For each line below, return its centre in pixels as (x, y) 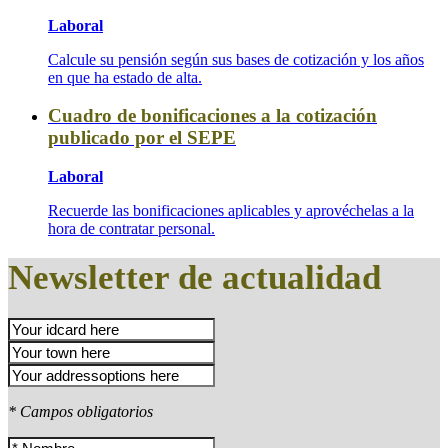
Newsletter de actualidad (194, 277)
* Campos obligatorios (80, 411)
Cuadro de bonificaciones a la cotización (212, 116)
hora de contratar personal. (131, 228)
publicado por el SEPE (142, 138)
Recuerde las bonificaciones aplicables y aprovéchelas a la (231, 210)
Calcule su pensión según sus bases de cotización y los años (236, 59)
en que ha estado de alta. (125, 77)
